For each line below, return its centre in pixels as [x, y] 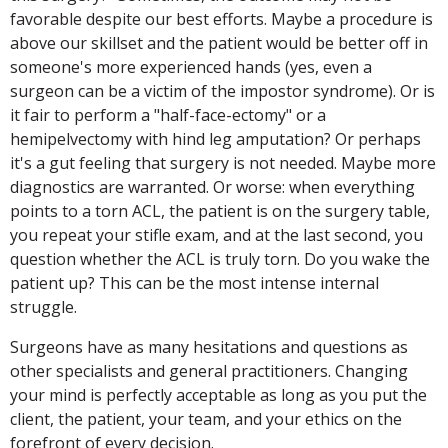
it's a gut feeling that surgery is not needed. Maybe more [223, 162]
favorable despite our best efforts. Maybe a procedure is [221, 18]
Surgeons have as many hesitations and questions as [209, 346]
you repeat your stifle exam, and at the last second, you [216, 234]
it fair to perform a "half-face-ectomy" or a [168, 114]
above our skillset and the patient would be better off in [219, 42]
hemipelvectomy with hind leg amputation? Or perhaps [215, 138]
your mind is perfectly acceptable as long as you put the [218, 394]
